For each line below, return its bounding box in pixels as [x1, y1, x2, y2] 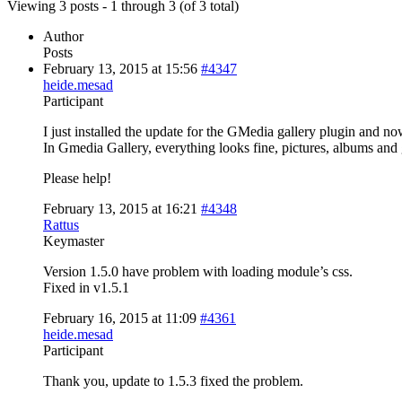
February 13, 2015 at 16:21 [43, 200, 197, 216]
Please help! [43, 170, 111, 186]
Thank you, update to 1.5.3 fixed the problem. [43, 372, 303, 389]
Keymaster [43, 232, 104, 249]
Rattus [43, 216, 79, 232]
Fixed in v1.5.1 [43, 279, 129, 295]
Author [43, 28, 83, 44]
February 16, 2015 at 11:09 [43, 310, 197, 326]
